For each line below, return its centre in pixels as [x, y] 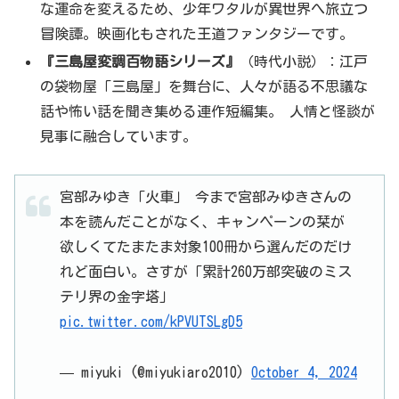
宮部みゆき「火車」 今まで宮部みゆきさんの [206, 196]
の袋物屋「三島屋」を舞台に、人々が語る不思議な [204, 87]
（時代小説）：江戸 [304, 62]
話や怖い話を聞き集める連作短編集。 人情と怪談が [208, 112]
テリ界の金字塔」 [117, 296]
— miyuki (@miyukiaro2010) [155, 372]
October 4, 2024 [304, 372]
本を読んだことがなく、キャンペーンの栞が [202, 221]
